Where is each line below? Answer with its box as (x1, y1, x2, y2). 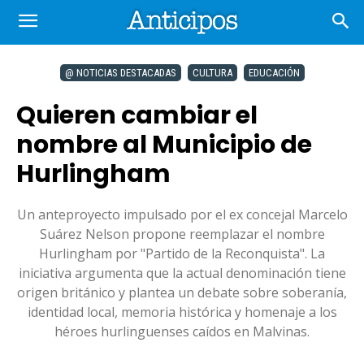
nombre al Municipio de (16, 128, 312, 162)
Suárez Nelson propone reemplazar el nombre (39, 225, 325, 243)
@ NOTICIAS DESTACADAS (64, 67, 176, 79)
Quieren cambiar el (16, 98, 258, 132)
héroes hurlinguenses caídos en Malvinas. (54, 323, 310, 340)
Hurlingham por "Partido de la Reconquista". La (39, 245, 325, 262)
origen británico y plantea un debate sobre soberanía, (17, 284, 347, 301)
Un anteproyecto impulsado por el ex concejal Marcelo (16, 206, 348, 223)
